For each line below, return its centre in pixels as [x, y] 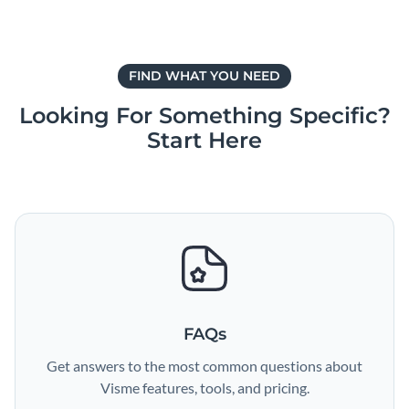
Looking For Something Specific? [204, 115]
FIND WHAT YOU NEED [204, 76]
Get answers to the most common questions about [204, 366]
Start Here [204, 140]
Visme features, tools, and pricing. [204, 388]
